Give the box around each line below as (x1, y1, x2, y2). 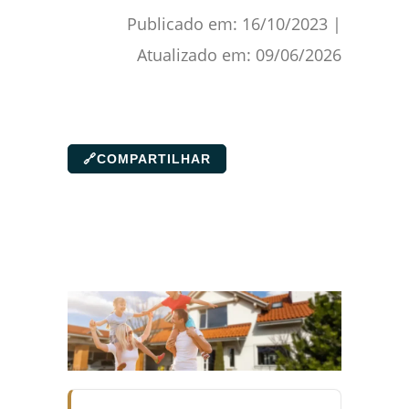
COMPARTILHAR (97, 152, 211, 166)
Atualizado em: (137, 44, 256, 66)
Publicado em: (127, 13, 242, 35)
